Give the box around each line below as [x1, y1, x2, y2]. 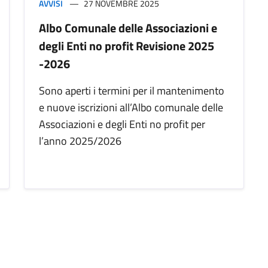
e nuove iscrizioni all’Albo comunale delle [39, 99, 223, 116]
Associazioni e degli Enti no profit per [39, 116, 205, 133]
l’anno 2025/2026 [39, 133, 121, 150]
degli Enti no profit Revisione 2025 [39, 36, 214, 56]
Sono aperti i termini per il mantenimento [39, 83, 224, 99]
